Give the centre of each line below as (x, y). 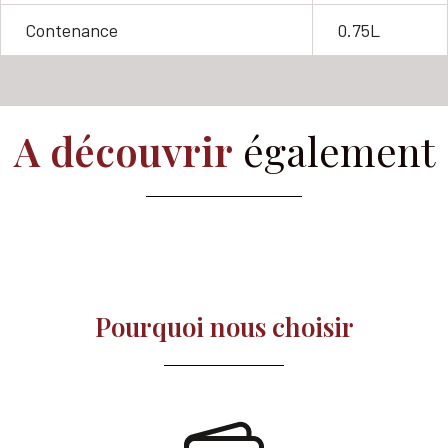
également (333, 150)
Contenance (71, 29)
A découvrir (123, 150)
